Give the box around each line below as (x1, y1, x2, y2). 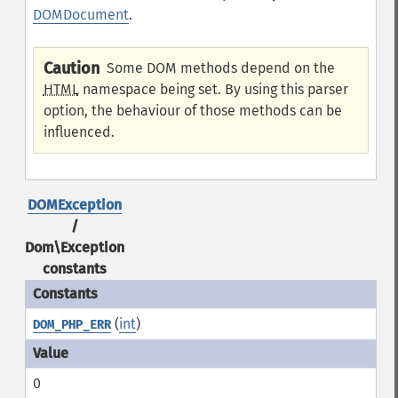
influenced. (43, 123, 115, 140)
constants (42, 260, 107, 277)
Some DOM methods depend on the (106, 60, 335, 76)
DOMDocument (32, 6, 129, 23)
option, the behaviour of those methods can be (43, 102, 342, 119)
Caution (43, 59, 99, 78)
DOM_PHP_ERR (32, 317, 111, 332)
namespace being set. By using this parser (78, 81, 348, 98)
